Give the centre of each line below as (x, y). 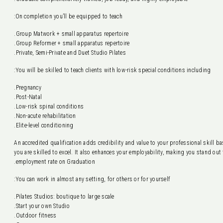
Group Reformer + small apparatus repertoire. (73, 43)
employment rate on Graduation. (55, 162)
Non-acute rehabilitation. (46, 116)
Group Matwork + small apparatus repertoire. (72, 34)
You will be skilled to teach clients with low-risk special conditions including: (113, 70)
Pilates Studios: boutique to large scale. (65, 197)
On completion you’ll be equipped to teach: (69, 16)
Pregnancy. (28, 88)
